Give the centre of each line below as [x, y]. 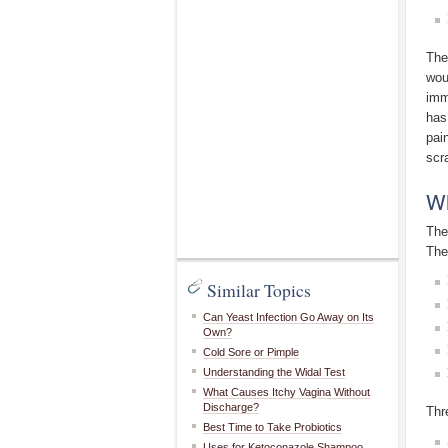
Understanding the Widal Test [274, 372]
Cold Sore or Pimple [251, 352]
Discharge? [231, 407]
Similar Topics [259, 290]
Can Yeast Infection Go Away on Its [288, 317]
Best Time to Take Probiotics [272, 427]
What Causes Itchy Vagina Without [286, 392]
